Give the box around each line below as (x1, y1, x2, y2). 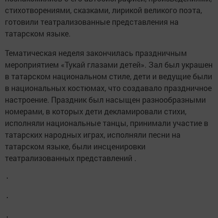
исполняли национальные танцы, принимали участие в (5, 118, 208, 128)
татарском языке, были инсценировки (5, 141, 145, 151)
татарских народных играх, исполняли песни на (5, 129, 181, 140)
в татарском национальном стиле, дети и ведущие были (5, 71, 212, 81)
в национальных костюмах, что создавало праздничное (5, 83, 212, 93)
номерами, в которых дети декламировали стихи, (5, 106, 186, 116)
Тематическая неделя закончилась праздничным (5, 48, 187, 58)
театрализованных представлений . (5, 153, 136, 163)
